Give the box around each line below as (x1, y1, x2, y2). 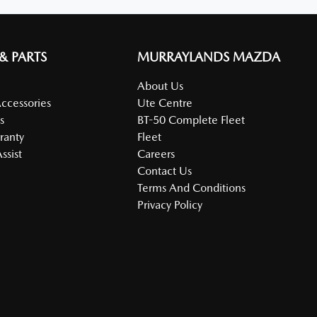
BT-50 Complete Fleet (137, 113, 246, 127)
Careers (137, 147, 175, 161)
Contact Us (137, 164, 192, 178)
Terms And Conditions (137, 181, 246, 195)
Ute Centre (137, 96, 193, 110)
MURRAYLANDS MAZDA (137, 50, 281, 64)
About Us (137, 79, 184, 93)
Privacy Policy (137, 198, 203, 212)
